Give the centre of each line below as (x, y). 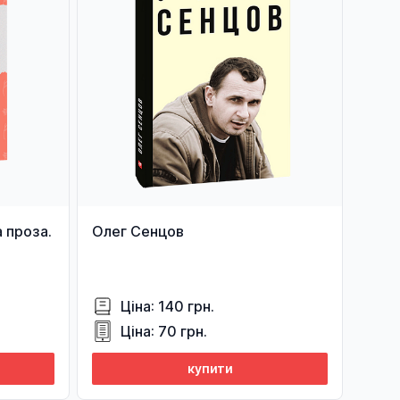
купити (210, 368)
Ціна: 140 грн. (167, 306)
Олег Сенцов (138, 231)
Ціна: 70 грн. (164, 331)
